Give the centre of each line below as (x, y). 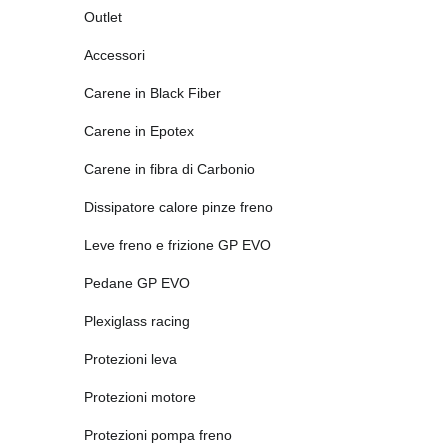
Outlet (103, 17)
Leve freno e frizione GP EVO (177, 245)
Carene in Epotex (139, 131)
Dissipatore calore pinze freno (178, 207)
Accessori (114, 55)
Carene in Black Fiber (152, 93)
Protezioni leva (130, 359)
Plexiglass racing (137, 321)
